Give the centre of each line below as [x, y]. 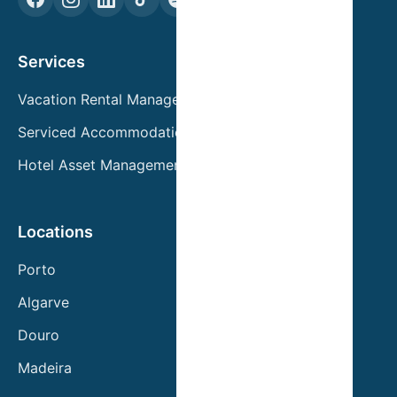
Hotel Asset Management [102, 164]
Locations [55, 231]
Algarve [43, 302]
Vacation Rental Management [116, 99]
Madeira [45, 367]
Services [51, 61]
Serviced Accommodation [105, 132]
